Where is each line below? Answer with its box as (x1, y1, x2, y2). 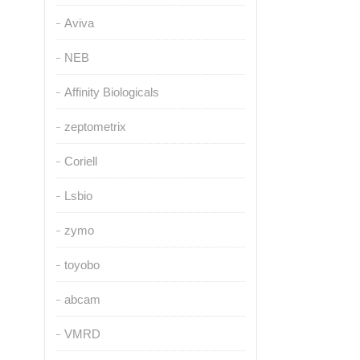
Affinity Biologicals (63, 85, 159, 99)
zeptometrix (63, 120, 126, 133)
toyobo (63, 258, 100, 272)
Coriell (63, 154, 97, 168)
